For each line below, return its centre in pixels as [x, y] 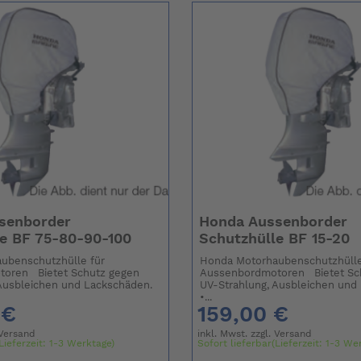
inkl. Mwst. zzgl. [236, 334]
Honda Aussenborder [273, 223]
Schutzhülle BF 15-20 [274, 240]
